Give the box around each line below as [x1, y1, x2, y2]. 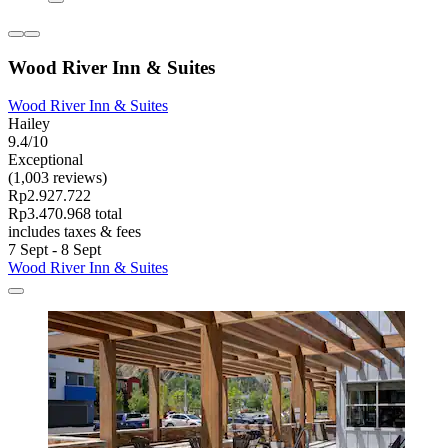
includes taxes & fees [8, 223, 141, 241]
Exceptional [8, 151, 83, 169]
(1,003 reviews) [8, 169, 107, 187]
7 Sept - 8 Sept [8, 241, 101, 259]
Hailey [8, 115, 50, 133]
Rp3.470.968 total [8, 205, 122, 223]
